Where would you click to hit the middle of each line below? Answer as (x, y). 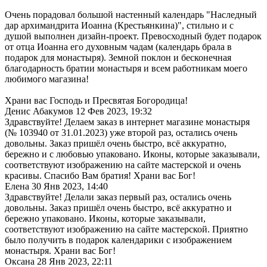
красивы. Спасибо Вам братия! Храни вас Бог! (100, 175)
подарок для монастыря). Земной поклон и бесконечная (118, 57)
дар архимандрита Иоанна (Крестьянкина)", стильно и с (119, 25)
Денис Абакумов (39, 111)
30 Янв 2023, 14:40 (70, 186)
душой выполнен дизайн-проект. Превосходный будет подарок (133, 36)
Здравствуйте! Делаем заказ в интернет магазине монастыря (127, 122)
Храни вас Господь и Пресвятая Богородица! (96, 100)
